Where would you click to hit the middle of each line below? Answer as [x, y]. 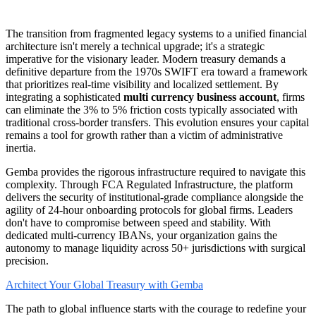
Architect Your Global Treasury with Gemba [104, 285]
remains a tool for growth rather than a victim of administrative [144, 135]
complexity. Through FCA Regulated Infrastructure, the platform [149, 185]
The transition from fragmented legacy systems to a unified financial [156, 34]
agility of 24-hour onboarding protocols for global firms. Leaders [149, 210]
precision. [27, 261]
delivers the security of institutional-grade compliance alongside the [154, 197]
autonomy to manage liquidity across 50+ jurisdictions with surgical [156, 248]
